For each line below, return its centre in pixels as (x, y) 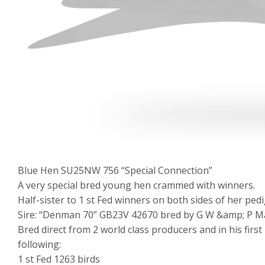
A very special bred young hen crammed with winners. (136, 185)
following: (39, 245)
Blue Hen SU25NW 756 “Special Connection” (115, 171)
